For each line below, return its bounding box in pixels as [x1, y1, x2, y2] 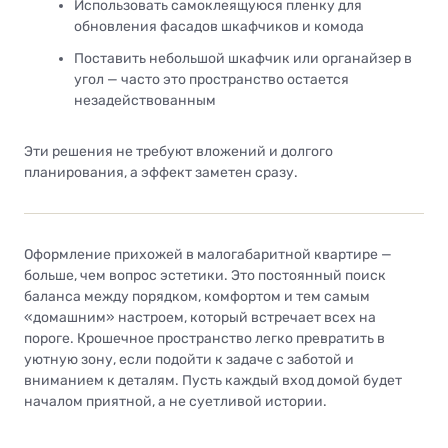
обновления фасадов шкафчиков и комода [74, 18, 364, 36]
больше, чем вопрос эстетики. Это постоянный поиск [24, 267, 386, 285]
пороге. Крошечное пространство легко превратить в [24, 330, 385, 348]
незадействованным [74, 92, 216, 110]
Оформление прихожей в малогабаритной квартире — [24, 246, 392, 264]
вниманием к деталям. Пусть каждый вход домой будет [24, 372, 402, 390]
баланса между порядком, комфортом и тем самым [24, 288, 370, 306]
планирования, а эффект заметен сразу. [24, 164, 298, 182]
